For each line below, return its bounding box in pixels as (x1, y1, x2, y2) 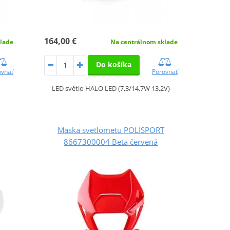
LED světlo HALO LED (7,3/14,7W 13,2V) (51, 83, 170, 93)
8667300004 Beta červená (64, 136, 158, 147)
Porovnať (151, 67, 178, 76)
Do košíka (95, 59, 131, 69)
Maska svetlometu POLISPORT (57, 124, 164, 135)
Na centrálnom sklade (110, 37, 178, 46)
